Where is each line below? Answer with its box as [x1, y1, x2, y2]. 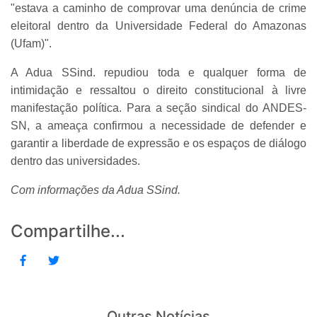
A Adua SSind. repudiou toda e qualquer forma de [11, 66, 306, 79]
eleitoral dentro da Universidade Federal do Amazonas [11, 19, 306, 32]
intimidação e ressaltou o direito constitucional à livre [11, 83, 306, 96]
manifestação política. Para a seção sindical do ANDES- [11, 101, 306, 114]
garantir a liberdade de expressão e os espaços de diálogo [11, 137, 306, 149]
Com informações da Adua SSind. [11, 183, 180, 196]
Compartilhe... [11, 220, 125, 241]
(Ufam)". [11, 37, 52, 50]
